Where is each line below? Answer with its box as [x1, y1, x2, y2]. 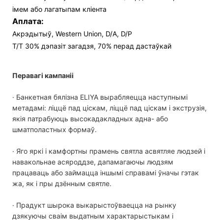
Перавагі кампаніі [12, 71, 74, 80]
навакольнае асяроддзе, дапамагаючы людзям [12, 157, 173, 166]
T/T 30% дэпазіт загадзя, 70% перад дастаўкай [12, 41, 171, 50]
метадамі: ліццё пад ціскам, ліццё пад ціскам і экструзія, [12, 103, 207, 112]
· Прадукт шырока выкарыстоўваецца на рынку [12, 200, 176, 209]
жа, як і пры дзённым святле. [12, 179, 111, 188]
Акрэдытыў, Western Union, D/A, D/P [12, 29, 132, 38]
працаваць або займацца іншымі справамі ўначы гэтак [12, 168, 199, 177]
